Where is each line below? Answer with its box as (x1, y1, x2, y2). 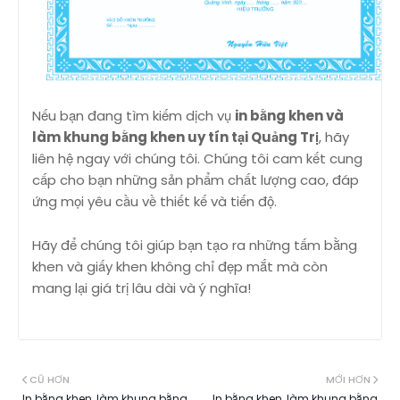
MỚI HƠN (326, 372, 371, 387)
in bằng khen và (235, 106, 344, 126)
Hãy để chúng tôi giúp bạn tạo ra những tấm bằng (32, 236, 357, 255)
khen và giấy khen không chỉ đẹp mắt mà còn (32, 257, 328, 277)
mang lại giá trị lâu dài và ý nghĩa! (32, 279, 251, 298)
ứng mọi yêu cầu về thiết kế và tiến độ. (32, 192, 277, 212)
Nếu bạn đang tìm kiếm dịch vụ (32, 106, 235, 126)
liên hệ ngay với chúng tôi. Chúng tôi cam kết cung (32, 149, 362, 169)
